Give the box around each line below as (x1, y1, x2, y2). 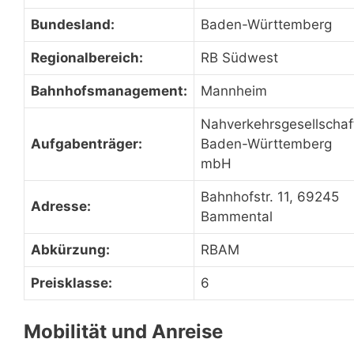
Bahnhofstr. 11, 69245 (201, 189, 339, 205)
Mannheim (201, 83, 267, 99)
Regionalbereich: (31, 50, 143, 66)
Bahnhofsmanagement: (31, 83, 187, 99)
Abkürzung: (31, 242, 110, 258)
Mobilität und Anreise (24, 319, 223, 343)
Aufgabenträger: (31, 136, 142, 152)
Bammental (201, 209, 273, 224)
